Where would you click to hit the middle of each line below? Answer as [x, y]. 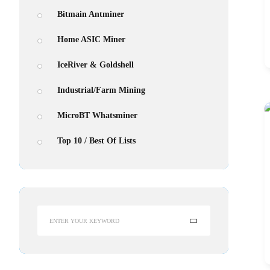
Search [49, 212]
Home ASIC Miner [91, 39]
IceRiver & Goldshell [96, 65]
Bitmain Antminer [91, 14]
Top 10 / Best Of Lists [96, 141]
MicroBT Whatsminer [97, 115]
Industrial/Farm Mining [101, 90]
